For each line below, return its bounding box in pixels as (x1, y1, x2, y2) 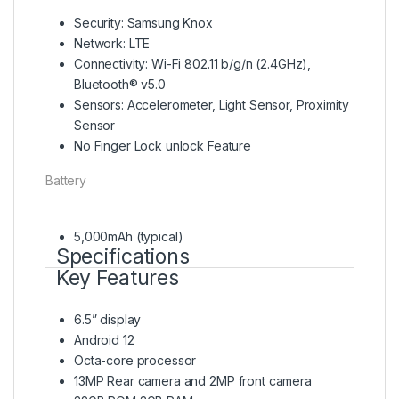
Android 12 (74, 332, 134, 348)
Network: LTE (74, 36, 151, 52)
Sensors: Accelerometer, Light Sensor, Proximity (74, 97, 349, 113)
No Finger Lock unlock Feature (74, 138, 251, 154)
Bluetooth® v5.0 (74, 77, 166, 93)
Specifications (45, 244, 190, 270)
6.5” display (74, 312, 142, 328)
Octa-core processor (74, 353, 197, 369)
